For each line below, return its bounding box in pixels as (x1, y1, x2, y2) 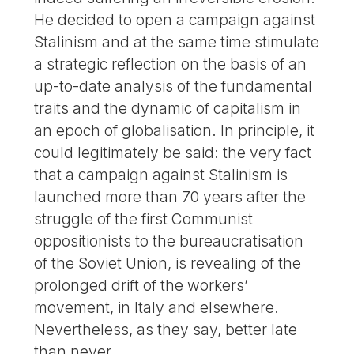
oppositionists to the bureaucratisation (34, 231, 304, 250)
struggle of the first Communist (34, 209, 254, 228)
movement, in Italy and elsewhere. (34, 297, 280, 317)
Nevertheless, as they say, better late (34, 319, 298, 339)
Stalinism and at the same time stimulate (34, 32, 320, 51)
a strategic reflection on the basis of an (34, 54, 307, 73)
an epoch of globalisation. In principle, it (34, 120, 315, 140)
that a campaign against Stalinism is (34, 164, 288, 184)
